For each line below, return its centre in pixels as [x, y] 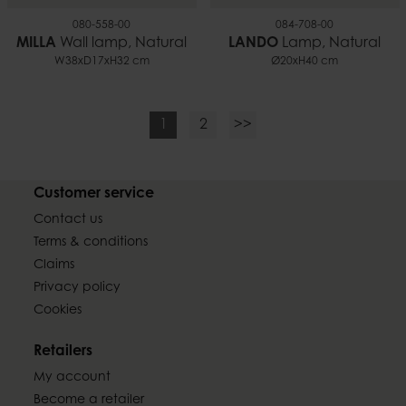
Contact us [68, 221]
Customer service [94, 194]
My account [72, 378]
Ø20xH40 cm [304, 62]
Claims [54, 266]
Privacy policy [77, 289]
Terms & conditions [91, 243]
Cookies [58, 311]
